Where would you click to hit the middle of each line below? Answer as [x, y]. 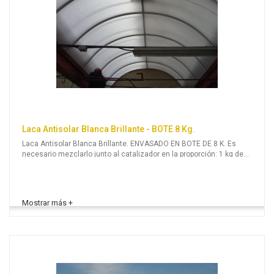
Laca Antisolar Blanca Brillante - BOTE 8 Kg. [109, 129]
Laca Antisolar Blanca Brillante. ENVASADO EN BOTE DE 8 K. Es [129, 144]
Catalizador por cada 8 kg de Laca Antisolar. [96, 165]
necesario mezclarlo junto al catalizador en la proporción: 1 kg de [133, 154]
